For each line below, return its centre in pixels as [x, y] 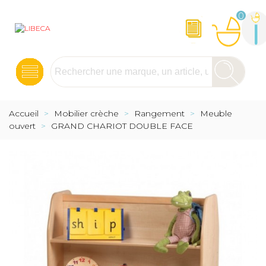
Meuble [216, 113]
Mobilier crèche [86, 113]
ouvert [22, 126]
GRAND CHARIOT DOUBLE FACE [122, 126]
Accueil [24, 113]
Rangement [159, 113]
